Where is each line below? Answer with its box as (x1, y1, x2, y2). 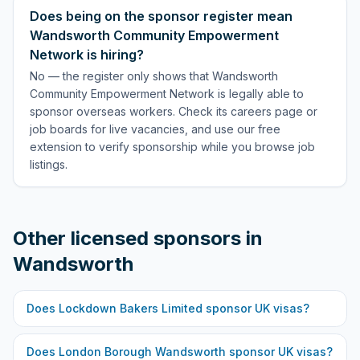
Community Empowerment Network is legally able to (30, 87, 304, 100)
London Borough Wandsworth (59, 345, 226, 358)
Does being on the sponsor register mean (30, 8, 292, 24)
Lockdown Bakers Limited (59, 301, 202, 315)
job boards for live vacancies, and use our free (30, 122, 280, 136)
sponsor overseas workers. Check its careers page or (30, 104, 317, 118)
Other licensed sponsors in (13, 227, 263, 250)
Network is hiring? (30, 47, 144, 63)
